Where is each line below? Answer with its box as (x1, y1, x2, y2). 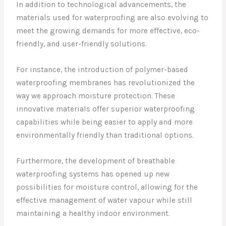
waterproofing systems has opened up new (16, 169, 170, 179)
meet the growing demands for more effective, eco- (16, 26, 200, 35)
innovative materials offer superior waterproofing (16, 104, 195, 114)
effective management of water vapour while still (16, 195, 193, 205)
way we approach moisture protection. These (16, 91, 176, 100)
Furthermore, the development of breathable (16, 156, 176, 165)
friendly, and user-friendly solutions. (16, 39, 147, 48)
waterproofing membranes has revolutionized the (16, 78, 195, 87)
